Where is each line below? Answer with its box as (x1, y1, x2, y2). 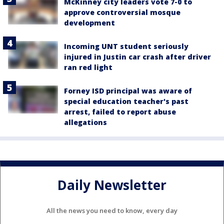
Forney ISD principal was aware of (64, 85, 192, 95)
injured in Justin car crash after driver (64, 51, 211, 61)
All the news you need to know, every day (46, 206, 177, 215)
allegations (64, 117, 107, 127)
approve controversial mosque (64, 7, 180, 17)
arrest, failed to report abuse (64, 106, 176, 116)
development (64, 17, 115, 27)
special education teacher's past (64, 96, 188, 106)
